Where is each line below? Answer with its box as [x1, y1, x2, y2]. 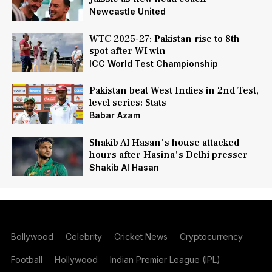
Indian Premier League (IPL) [109, 254, 220, 265]
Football [10, 254, 42, 265]
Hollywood [54, 254, 98, 265]
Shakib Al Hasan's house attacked [89, 136, 239, 149]
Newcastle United [89, 6, 166, 17]
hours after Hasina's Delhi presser [89, 148, 250, 161]
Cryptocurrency [179, 231, 243, 242]
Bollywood [10, 231, 53, 242]
